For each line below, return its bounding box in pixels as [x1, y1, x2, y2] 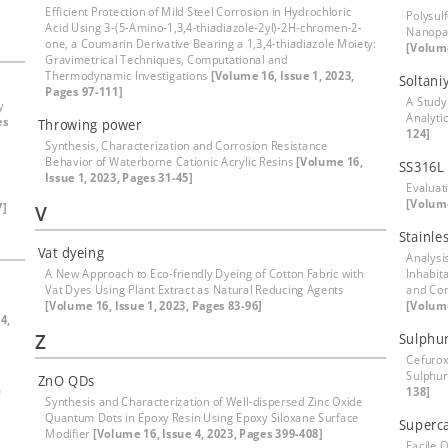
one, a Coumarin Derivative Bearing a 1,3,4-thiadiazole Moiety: [45, 35, 377, 52]
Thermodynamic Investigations [45, 67, 211, 84]
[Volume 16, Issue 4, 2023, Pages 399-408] [92, 425, 323, 442]
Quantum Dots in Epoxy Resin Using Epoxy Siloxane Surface [45, 409, 359, 426]
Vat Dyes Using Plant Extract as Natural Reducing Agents [45, 281, 344, 298]
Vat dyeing [37, 243, 105, 262]
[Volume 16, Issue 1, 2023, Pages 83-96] [45, 297, 263, 314]
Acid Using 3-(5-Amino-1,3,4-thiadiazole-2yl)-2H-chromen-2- [45, 19, 362, 36]
